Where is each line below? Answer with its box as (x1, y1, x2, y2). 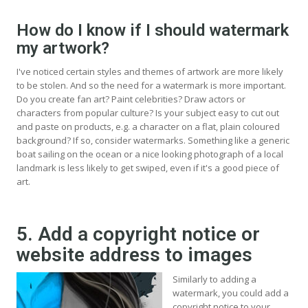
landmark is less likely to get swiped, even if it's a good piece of (16, 161, 279, 174)
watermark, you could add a (173, 286, 289, 299)
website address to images (16, 243, 252, 266)
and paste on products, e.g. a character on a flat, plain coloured (16, 120, 280, 133)
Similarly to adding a (173, 272, 256, 285)
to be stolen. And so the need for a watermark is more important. (16, 78, 286, 91)
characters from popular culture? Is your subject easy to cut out (16, 106, 279, 119)
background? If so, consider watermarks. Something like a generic (16, 133, 289, 146)
